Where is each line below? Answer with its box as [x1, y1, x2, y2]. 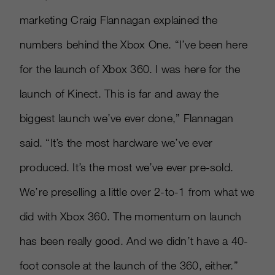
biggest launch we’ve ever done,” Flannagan [20, 111, 234, 125]
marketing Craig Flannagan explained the [20, 13, 217, 27]
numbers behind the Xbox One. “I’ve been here [20, 37, 248, 52]
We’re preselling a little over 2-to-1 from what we [20, 185, 255, 199]
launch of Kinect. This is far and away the [20, 87, 219, 101]
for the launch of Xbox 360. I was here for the [20, 62, 241, 76]
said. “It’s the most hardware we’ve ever [20, 136, 213, 150]
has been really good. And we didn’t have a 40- [20, 234, 249, 248]
